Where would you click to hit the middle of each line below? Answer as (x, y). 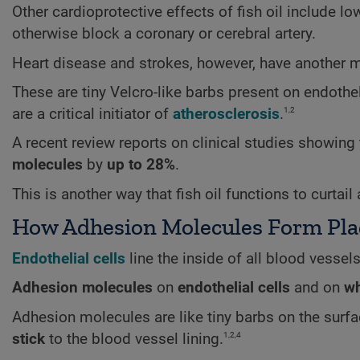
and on (317, 288)
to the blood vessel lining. (134, 339)
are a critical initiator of (92, 114)
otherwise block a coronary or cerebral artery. (164, 34)
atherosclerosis (226, 114)
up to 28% (141, 165)
